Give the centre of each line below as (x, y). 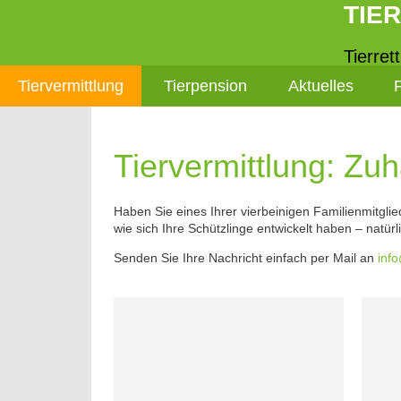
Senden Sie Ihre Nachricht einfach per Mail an (246, 258)
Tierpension (206, 86)
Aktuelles (320, 86)
